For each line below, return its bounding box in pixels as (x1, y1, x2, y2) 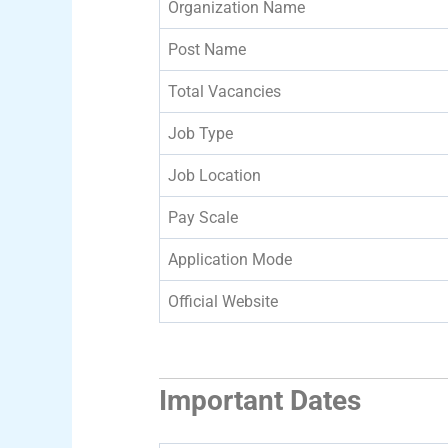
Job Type (168, 123, 233, 143)
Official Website (168, 291, 278, 311)
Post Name (168, 39, 246, 59)
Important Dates (159, 383, 361, 417)
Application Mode (168, 249, 292, 269)
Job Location (168, 165, 261, 185)
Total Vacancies (168, 81, 281, 101)
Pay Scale (168, 207, 238, 227)
